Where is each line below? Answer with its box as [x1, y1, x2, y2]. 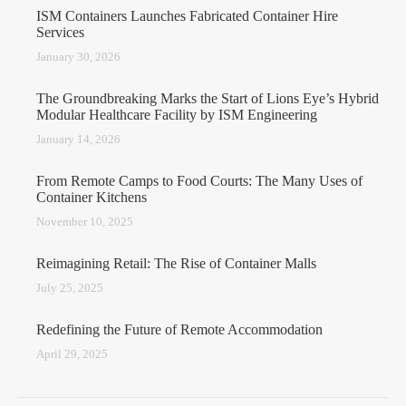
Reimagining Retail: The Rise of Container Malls [36, 256, 316, 271]
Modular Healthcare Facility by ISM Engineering [36, 107, 317, 122]
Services [36, 24, 84, 40]
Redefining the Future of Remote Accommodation [36, 322, 323, 337]
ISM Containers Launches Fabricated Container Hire [36, 8, 338, 24]
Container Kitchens [36, 189, 147, 205]
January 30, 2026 [36, 50, 121, 63]
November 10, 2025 [36, 215, 133, 228]
